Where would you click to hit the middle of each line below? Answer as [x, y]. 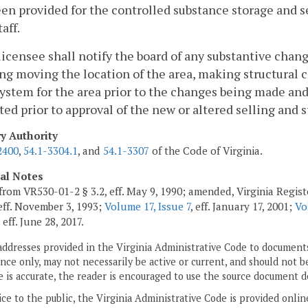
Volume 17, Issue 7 [147, 207]
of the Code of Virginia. [206, 151]
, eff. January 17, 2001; [243, 207]
